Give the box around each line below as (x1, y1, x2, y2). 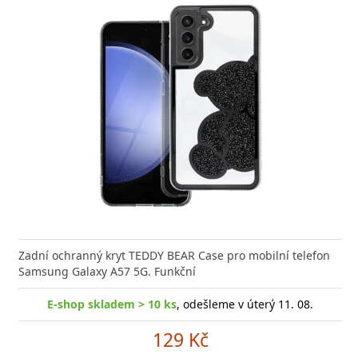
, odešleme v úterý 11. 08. (177, 296, 313, 312)
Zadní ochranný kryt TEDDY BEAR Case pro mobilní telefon (18, 248, 330, 263)
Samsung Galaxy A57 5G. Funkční (18, 264, 196, 279)
